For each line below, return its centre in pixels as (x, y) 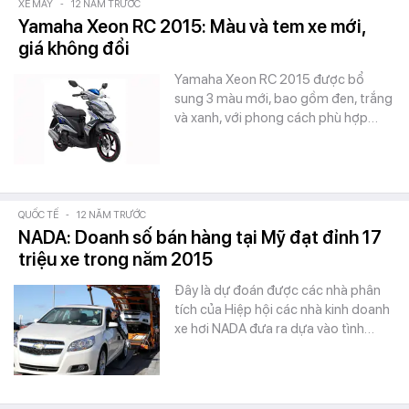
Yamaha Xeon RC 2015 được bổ (269, 79)
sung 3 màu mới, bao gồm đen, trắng (283, 99)
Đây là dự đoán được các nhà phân (278, 290)
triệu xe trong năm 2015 (115, 259)
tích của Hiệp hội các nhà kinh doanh (282, 309)
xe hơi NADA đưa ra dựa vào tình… (274, 329)
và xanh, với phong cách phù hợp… (276, 118)
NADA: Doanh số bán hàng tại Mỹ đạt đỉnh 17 (200, 237)
